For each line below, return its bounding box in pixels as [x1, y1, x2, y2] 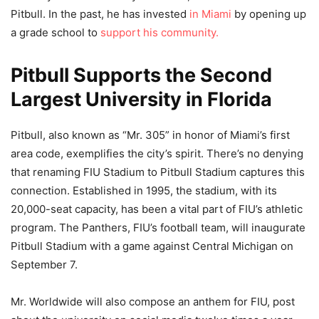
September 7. [11, 258, 78, 272]
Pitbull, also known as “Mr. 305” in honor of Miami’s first [11, 128, 290, 142]
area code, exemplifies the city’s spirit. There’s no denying [11, 147, 303, 161]
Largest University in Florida [11, 88, 272, 112]
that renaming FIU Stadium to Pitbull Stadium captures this [11, 165, 305, 179]
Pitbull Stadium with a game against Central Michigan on [11, 239, 293, 253]
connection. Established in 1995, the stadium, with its [11, 184, 277, 198]
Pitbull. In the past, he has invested [11, 7, 187, 21]
